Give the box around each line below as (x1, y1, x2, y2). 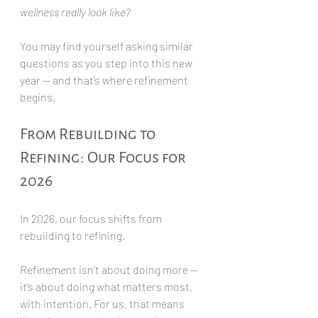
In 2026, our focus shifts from (20, 211, 164, 225)
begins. (20, 89, 55, 104)
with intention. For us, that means (20, 296, 187, 310)
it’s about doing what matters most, (20, 279, 194, 293)
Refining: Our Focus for (20, 148, 189, 166)
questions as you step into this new (20, 55, 194, 70)
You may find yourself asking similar (20, 38, 195, 53)
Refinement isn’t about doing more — (20, 262, 200, 276)
